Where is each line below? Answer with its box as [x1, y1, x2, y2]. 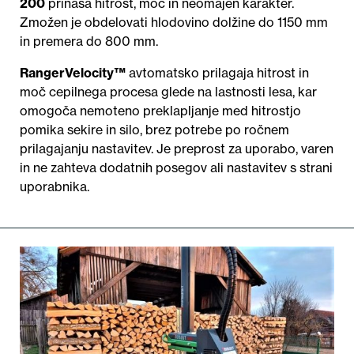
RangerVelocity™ [20, 65, 126, 81]
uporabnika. [20, 179, 89, 195]
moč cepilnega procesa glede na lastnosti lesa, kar [20, 84, 317, 100]
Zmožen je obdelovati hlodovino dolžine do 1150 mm [20, 14, 328, 31]
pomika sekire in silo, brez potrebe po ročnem [20, 122, 289, 138]
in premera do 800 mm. [20, 33, 158, 50]
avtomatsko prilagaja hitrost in [126, 65, 309, 81]
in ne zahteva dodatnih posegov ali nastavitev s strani [20, 160, 333, 176]
